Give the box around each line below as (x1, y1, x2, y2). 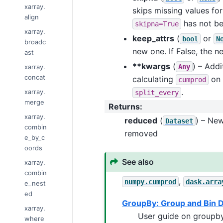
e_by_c (24, 133, 45, 141)
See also (121, 157, 154, 167)
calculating (132, 74, 176, 84)
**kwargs (132, 61, 170, 71)
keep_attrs (132, 33, 174, 43)
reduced (124, 115, 157, 125)
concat (24, 73, 45, 81)
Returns (108, 102, 140, 112)
